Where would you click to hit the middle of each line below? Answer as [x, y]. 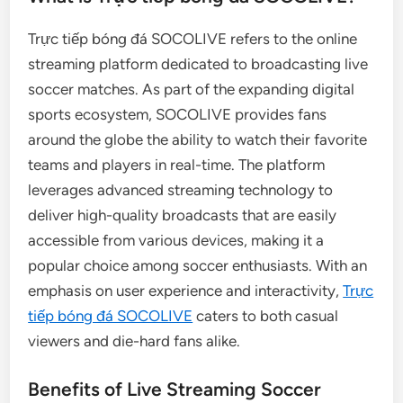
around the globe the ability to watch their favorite [198, 139]
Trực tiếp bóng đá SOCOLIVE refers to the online [193, 39]
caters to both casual [266, 316]
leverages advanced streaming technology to [181, 190]
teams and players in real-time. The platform [177, 165]
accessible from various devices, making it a [176, 240]
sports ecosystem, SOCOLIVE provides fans [178, 114]
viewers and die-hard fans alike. [134, 341]
